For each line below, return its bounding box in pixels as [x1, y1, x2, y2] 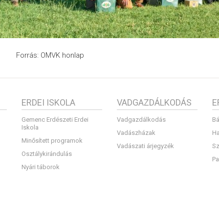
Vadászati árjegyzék [117, 142, 174, 150]
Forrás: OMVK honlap [16, 51, 84, 60]
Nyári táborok [22, 163, 60, 171]
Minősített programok [22, 137, 83, 144]
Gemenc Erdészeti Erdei [22, 116, 88, 123]
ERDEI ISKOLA [22, 97, 75, 108]
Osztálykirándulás [22, 150, 72, 157]
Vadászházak [117, 129, 155, 136]
